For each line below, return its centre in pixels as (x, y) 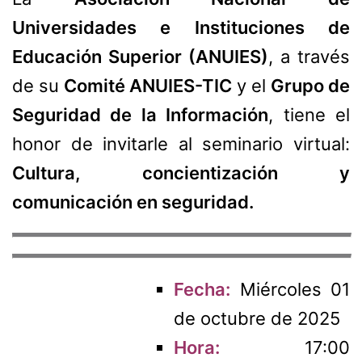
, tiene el (309, 115)
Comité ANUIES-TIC (148, 86)
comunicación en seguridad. (133, 202)
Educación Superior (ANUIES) (140, 57)
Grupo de (310, 86)
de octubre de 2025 (257, 319)
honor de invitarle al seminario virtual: (181, 144)
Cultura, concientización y (181, 173)
